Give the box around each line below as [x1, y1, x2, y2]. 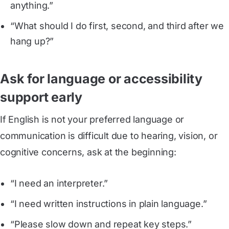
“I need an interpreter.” [10, 178, 108, 189]
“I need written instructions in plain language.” [10, 198, 207, 209]
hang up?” [10, 36, 54, 47]
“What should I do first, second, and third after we [10, 20, 224, 31]
